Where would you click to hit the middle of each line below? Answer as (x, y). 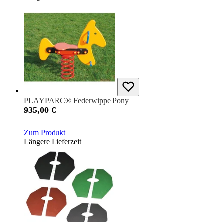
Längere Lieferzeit (53, 142)
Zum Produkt (45, 133)
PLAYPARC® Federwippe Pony (76, 101)
